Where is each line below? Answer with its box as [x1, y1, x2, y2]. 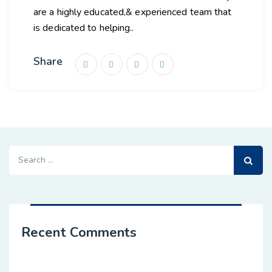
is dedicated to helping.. [33, 21, 134, 35]
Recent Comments [21, 223, 137, 242]
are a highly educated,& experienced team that [33, 5, 232, 19]
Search [8, 146, 41, 160]
